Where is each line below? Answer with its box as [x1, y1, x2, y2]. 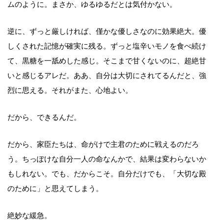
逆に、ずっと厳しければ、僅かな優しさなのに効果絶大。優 [7, 27, 206, 35]
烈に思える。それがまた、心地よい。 [7, 86, 133, 94]
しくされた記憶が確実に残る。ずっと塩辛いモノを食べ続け [7, 42, 206, 50]
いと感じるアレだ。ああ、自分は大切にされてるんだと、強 [7, 71, 206, 80]
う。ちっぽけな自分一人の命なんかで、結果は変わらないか [7, 155, 206, 163]
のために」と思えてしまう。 [7, 184, 103, 192]
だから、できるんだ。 [7, 113, 81, 121]
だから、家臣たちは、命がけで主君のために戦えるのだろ [7, 140, 199, 148]
